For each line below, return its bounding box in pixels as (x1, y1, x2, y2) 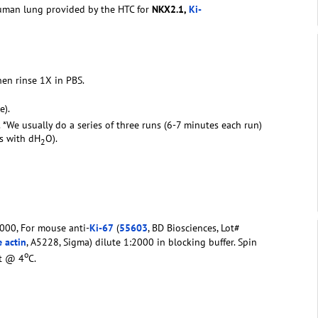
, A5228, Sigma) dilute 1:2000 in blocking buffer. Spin (26, 235, 257, 248)
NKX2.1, (152, 2, 189, 16)
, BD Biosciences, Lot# (148, 221, 240, 234)
